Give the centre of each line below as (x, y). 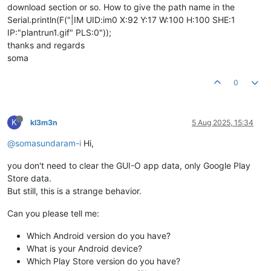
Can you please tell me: (53, 214)
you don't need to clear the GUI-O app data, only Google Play (129, 166)
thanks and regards (46, 45)
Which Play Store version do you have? (103, 261)
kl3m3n (44, 123)
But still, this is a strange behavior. (74, 191)
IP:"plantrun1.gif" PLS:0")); (59, 33)
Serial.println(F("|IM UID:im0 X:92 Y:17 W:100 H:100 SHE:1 (121, 20)
